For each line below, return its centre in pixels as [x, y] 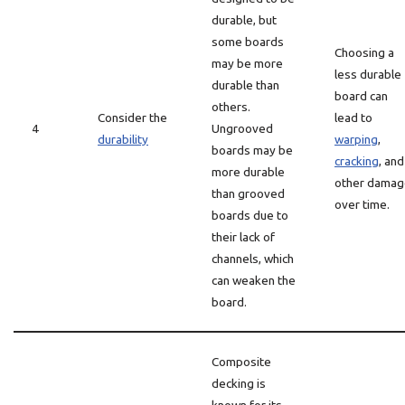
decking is [239, 383]
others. [231, 107]
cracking [357, 161]
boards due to [250, 215]
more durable [248, 172]
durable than [245, 85]
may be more [247, 63]
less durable [368, 74]
